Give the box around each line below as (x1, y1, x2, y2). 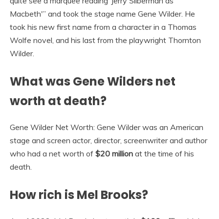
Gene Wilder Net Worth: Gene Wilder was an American (10, 122, 203, 132)
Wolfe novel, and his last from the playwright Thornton (10, 35, 201, 45)
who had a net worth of (10, 148, 95, 158)
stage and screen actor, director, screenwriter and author (10, 135, 207, 145)
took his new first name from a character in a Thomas (10, 22, 197, 32)
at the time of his (133, 148, 194, 158)
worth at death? (10, 92, 107, 109)
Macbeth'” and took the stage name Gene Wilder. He (10, 8, 195, 19)
